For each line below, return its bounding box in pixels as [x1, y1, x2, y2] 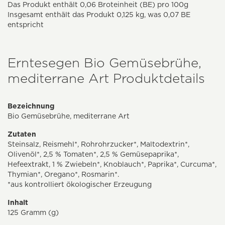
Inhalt [8, 198, 28, 207]
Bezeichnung [8, 102, 54, 110]
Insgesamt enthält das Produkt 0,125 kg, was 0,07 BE [8, 11, 190, 19]
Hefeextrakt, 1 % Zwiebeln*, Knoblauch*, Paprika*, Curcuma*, [8, 160, 216, 169]
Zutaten [8, 130, 36, 139]
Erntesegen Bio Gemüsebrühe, [8, 55, 201, 71]
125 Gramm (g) [8, 208, 59, 217]
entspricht [8, 21, 44, 29]
